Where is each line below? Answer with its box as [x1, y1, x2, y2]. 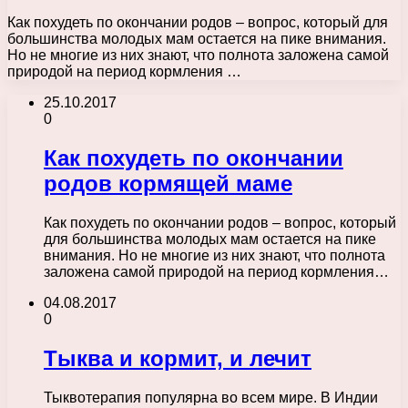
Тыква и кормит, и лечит [44, 345, 311, 371]
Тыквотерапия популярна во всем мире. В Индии [44, 389, 378, 405]
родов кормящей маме [44, 170, 292, 196]
